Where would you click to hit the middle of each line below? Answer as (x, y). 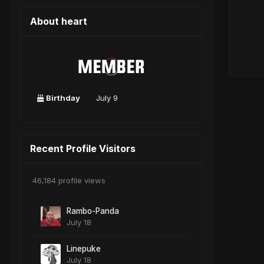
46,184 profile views (69, 181)
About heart (59, 21)
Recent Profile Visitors (83, 149)
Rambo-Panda (93, 211)
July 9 (107, 98)
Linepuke (84, 249)
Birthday (63, 98)
